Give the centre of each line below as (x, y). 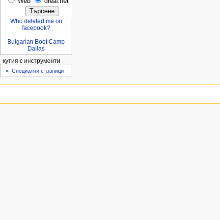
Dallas (36, 49)
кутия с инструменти (31, 61)
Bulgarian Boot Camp (36, 42)
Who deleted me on (36, 21)
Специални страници (38, 70)
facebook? (36, 28)
